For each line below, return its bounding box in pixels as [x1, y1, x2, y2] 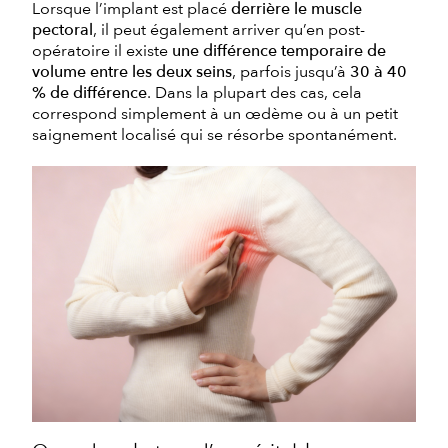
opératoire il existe [32, 39, 172, 62]
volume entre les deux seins [32, 60, 232, 83]
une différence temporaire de [172, 39, 386, 62]
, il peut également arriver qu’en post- [93, 18, 365, 41]
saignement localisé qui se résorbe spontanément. [32, 123, 397, 146]
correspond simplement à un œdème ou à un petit [32, 102, 398, 125]
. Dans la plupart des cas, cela [147, 81, 362, 104]
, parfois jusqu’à [232, 60, 350, 83]
